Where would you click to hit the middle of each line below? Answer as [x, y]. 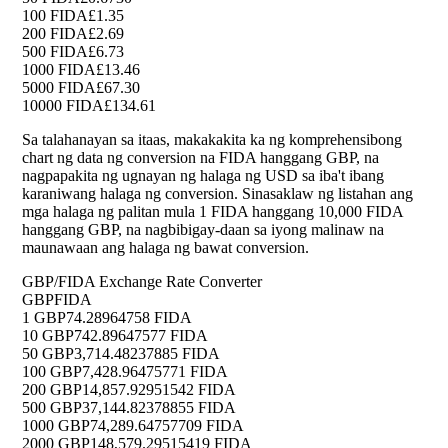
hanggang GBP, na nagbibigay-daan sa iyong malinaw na [203, 230]
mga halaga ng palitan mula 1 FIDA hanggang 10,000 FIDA [212, 212]
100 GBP [52, 372]
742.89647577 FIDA [141, 336]
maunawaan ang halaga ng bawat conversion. [165, 248]
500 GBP [52, 408]
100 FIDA [55, 16]
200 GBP [52, 390]
